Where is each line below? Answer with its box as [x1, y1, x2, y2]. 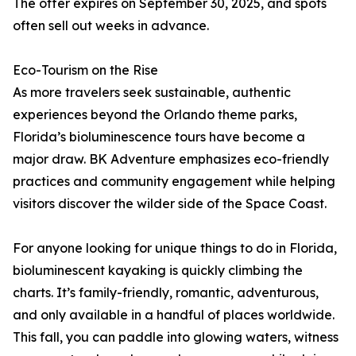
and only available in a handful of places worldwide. [13, 307, 335, 323]
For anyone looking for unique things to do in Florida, [13, 240, 337, 257]
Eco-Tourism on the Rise [13, 62, 158, 79]
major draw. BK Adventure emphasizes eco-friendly [13, 151, 329, 168]
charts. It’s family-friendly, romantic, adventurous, [13, 284, 319, 301]
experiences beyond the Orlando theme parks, [13, 106, 297, 123]
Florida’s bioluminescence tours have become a [13, 129, 305, 145]
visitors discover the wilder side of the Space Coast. [13, 195, 327, 212]
